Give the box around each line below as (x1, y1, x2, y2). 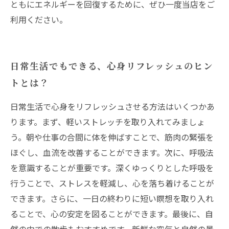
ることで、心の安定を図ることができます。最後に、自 (10, 208, 213, 220)
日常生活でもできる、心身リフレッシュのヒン (10, 59, 213, 72)
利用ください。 (10, 13, 67, 26)
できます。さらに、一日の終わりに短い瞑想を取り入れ (10, 192, 214, 204)
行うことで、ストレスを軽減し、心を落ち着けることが (10, 177, 214, 189)
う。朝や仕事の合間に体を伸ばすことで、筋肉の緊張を (10, 131, 214, 143)
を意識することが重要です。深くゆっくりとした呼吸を (10, 162, 214, 174)
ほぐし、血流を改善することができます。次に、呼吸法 (10, 146, 214, 158)
